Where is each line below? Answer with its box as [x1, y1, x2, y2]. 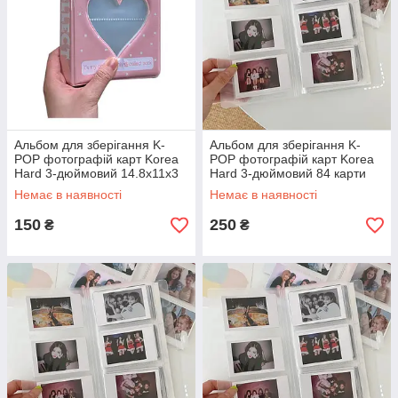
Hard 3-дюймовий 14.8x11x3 [14, 166, 179, 181]
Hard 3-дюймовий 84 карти [210, 166, 366, 181]
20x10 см [210, 180, 263, 195]
